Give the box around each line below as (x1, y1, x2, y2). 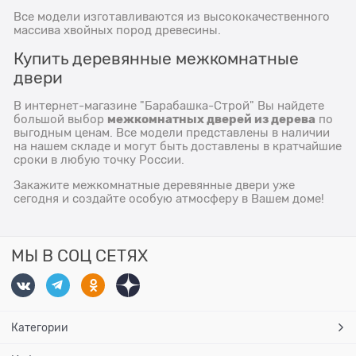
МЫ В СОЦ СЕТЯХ (11, 246, 148, 265)
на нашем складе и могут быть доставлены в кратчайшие (14, 139, 342, 153)
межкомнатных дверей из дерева (107, 111, 316, 126)
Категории (11, 321, 68, 335)
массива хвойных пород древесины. (14, 23, 222, 37)
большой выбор (14, 112, 108, 126)
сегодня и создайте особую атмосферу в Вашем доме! (14, 192, 325, 205)
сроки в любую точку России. (14, 153, 185, 166)
